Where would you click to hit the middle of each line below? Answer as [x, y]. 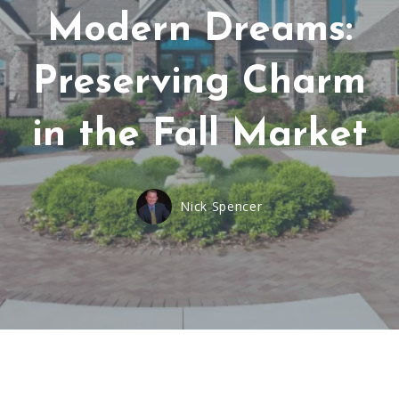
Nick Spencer [221, 207]
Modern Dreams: [199, 31]
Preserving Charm [199, 83]
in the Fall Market [199, 136]
